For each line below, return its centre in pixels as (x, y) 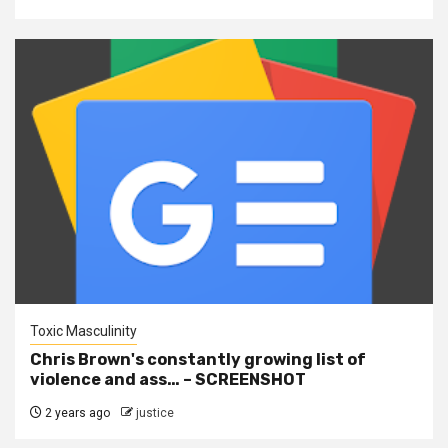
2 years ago (76, 413)
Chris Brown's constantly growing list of (198, 359)
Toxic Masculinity (83, 331)
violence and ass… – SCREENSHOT (168, 379)
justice (155, 413)
